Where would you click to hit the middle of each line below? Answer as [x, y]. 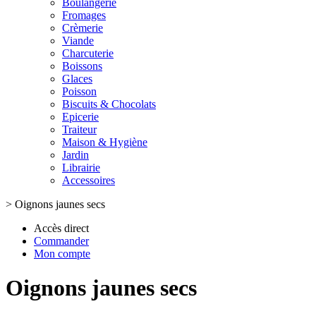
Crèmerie [83, 28]
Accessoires [89, 180]
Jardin [75, 155]
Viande [78, 41]
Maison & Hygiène [105, 142]
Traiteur [79, 129]
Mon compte [62, 254]
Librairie [81, 168]
